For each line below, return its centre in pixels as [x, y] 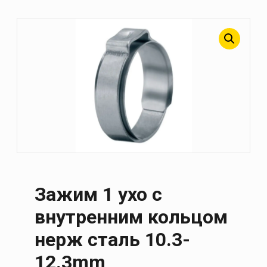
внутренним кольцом [131, 217]
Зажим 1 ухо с [98, 195]
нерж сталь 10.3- [112, 240]
